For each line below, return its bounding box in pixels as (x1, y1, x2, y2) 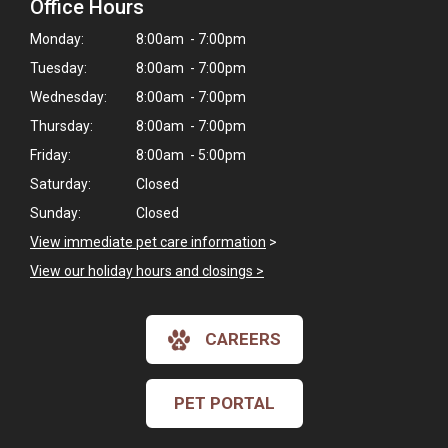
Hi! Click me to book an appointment (125, 351, 355, 372)
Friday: (30, 147, 71, 163)
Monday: (30, 31, 84, 47)
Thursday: (30, 118, 93, 134)
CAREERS (204, 329, 281, 349)
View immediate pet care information (30, 234, 266, 250)
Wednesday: (30, 89, 107, 105)
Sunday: (30, 205, 81, 221)
